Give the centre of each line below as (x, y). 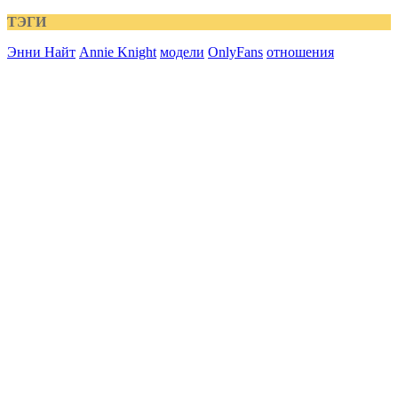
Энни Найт (41, 52)
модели (182, 52)
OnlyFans (235, 52)
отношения (300, 52)
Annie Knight (118, 52)
